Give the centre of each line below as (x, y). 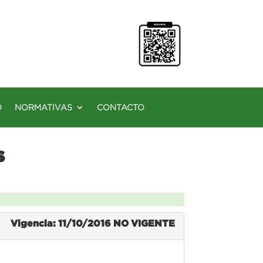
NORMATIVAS (43, 107)
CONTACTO (121, 107)
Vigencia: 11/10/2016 (62, 223)
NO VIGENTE (144, 223)
